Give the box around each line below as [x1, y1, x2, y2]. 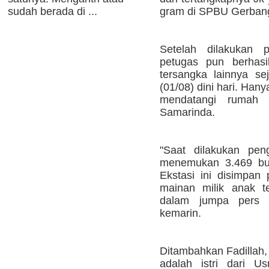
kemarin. [160, 207, 201, 220]
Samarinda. [160, 106, 215, 119]
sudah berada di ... [8, 5, 97, 17]
